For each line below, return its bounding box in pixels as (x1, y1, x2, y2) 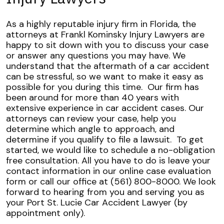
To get (176, 133, 203, 145)
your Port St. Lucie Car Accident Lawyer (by (6, 196, 187, 208)
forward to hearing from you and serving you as (6, 186, 204, 198)
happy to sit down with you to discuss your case (6, 39, 208, 51)
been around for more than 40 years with (6, 91, 179, 103)
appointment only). (6, 207, 85, 219)
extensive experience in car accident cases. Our (6, 102, 204, 114)
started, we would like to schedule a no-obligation (6, 144, 215, 156)
